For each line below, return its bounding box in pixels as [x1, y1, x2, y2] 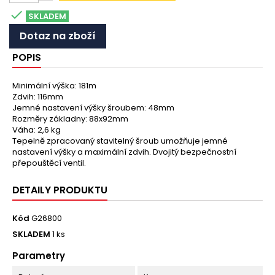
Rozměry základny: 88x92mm [12, 113, 128, 125]
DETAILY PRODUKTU [12, 183, 107, 197]
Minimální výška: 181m [12, 80, 96, 91]
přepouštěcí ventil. [12, 157, 86, 169]
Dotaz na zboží [20, 29, 96, 43]
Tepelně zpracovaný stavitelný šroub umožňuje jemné [12, 135, 228, 147]
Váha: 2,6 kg [12, 124, 61, 136]
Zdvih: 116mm [12, 91, 63, 103]
